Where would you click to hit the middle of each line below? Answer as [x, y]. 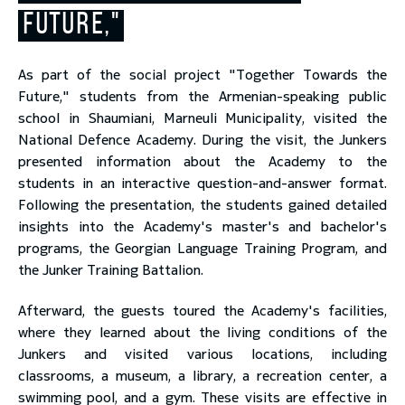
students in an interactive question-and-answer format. [202, 183]
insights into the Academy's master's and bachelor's [202, 226]
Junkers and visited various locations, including [202, 354]
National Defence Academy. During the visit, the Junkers [202, 140]
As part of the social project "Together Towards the [202, 75]
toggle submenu [270, 39]
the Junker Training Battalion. [111, 270]
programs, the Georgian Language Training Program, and [202, 248]
